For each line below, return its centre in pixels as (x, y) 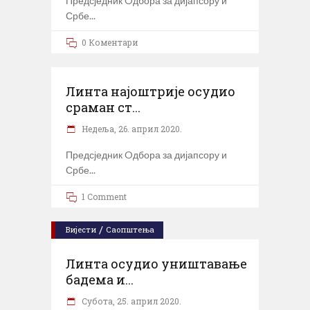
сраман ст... (103, 107)
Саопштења (130, 229)
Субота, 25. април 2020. (130, 301)
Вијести (81, 229)
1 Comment (104, 196)
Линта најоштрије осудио (151, 91)
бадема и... (100, 279)
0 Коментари (110, 42)
